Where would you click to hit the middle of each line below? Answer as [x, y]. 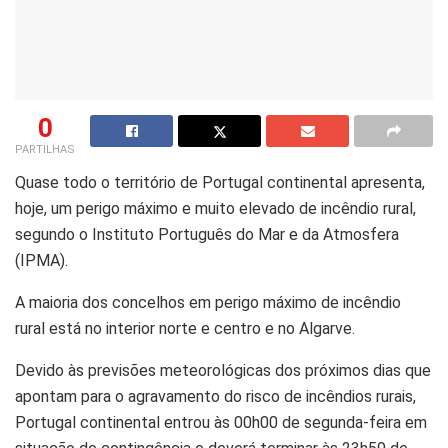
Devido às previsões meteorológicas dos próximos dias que [223, 370]
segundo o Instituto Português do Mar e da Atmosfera [207, 234]
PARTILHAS [45, 149]
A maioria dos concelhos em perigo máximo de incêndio [208, 302]
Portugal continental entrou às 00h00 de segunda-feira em [221, 422]
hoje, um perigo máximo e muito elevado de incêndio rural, [215, 208]
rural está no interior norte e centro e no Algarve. [185, 328]
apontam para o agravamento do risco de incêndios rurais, [215, 396]
